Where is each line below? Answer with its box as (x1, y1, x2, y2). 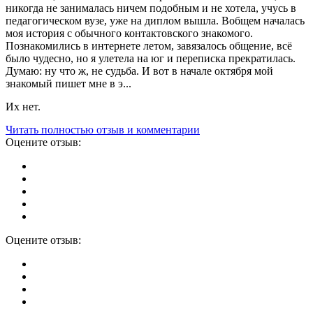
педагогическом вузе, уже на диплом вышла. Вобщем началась (6, 15, 305, 27)
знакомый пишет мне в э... (6, 78, 131, 90)
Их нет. (6, 101, 41, 113)
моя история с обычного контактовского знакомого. (6, 27, 253, 40)
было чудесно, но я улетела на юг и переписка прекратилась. (6, 52, 296, 65)
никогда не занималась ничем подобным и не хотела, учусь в (6, 2, 296, 15)
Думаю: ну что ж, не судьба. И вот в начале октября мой (6, 65, 273, 78)
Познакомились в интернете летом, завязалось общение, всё (6, 40, 292, 52)
